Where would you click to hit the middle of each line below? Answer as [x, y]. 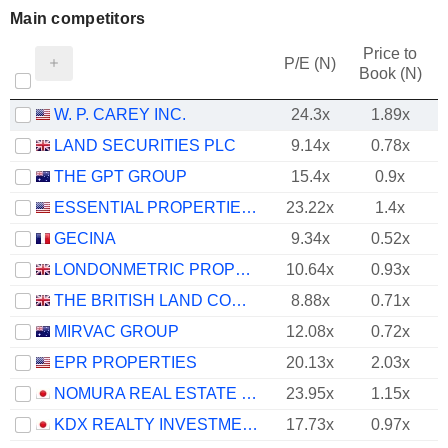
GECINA [85, 238]
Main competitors [78, 18]
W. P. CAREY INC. [120, 114]
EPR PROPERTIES [125, 362]
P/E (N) [310, 63]
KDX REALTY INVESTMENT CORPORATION [250, 424]
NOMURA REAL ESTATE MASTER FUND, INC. [249, 393]
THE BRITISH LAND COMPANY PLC [239, 300]
